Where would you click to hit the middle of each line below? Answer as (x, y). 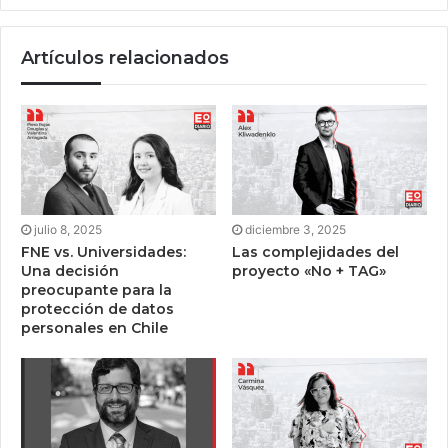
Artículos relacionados (125, 58)
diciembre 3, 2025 (295, 230)
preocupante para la (96, 290)
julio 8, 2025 (68, 230)
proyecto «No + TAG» (309, 271)
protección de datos (97, 309)
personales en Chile (94, 328)
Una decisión (70, 271)
